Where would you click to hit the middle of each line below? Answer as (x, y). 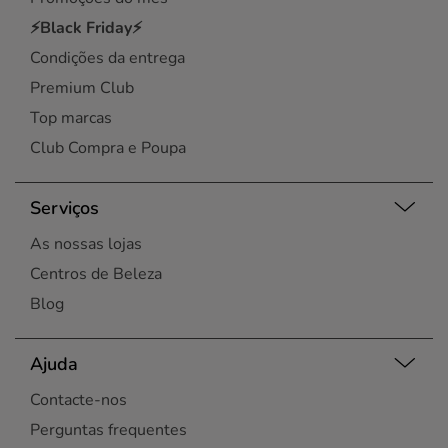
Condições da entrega (107, 58)
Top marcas (71, 118)
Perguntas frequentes (108, 430)
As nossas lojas (86, 244)
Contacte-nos (78, 400)
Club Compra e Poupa (108, 148)
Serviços (64, 207)
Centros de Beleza (96, 274)
